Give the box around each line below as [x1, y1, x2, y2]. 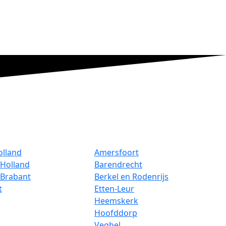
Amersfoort [94, 147, 139, 158]
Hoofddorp [94, 207, 137, 219]
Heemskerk [94, 195, 138, 207]
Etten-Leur [94, 183, 134, 195]
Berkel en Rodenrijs [94, 171, 168, 183]
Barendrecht [94, 159, 142, 171]
